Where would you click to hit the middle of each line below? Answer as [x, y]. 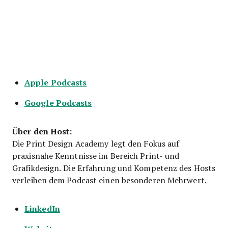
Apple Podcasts [56, 82]
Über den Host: [42, 131]
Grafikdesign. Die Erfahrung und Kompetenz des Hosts [114, 167]
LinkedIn [42, 208]
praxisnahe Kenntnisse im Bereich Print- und [96, 155]
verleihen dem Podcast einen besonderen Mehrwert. [109, 180]
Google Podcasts [58, 102]
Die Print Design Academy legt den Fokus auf [96, 143]
